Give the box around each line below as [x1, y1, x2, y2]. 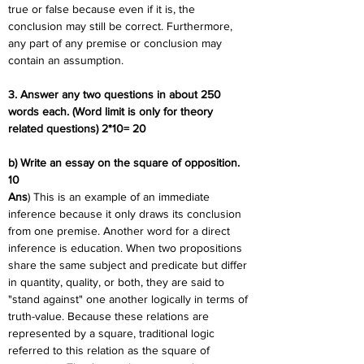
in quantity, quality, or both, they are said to [8, 275, 227, 288]
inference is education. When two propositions [8, 241, 245, 254]
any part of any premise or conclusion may [8, 37, 225, 50]
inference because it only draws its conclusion [8, 207, 245, 220]
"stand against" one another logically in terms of [8, 292, 251, 305]
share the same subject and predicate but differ [8, 258, 250, 271]
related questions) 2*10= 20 [8, 122, 146, 135]
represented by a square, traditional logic [8, 327, 218, 340]
